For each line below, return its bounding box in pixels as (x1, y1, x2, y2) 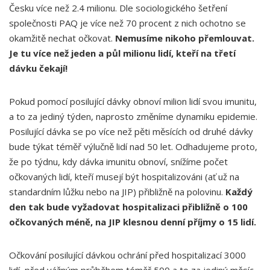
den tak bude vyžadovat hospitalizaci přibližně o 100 (9, 201, 248, 213)
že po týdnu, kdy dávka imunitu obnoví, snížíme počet (9, 155, 228, 168)
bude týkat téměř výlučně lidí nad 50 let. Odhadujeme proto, (9, 140, 257, 152)
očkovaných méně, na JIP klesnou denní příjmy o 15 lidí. (9, 216, 259, 228)
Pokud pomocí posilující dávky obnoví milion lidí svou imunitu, (9, 95, 257, 107)
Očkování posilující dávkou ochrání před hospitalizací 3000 (9, 249, 246, 261)
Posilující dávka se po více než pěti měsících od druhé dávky (9, 125, 253, 137)
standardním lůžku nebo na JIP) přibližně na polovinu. (9, 186, 225, 198)
